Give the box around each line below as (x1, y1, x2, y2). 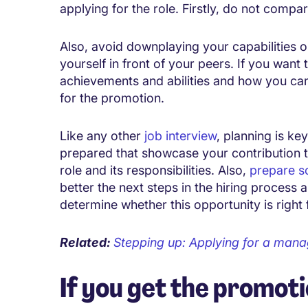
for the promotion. (60, 91, 168, 106)
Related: (60, 235, 113, 250)
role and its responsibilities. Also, (60, 163, 250, 178)
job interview (144, 129, 217, 144)
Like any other (60, 129, 144, 144)
